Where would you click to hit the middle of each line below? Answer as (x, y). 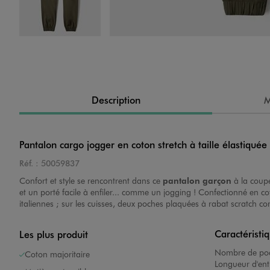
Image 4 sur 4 (89, 41)
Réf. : (29, 163)
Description (116, 100)
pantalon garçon (197, 181)
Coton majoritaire (57, 254)
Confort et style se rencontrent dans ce (91, 181)
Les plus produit (54, 234)
